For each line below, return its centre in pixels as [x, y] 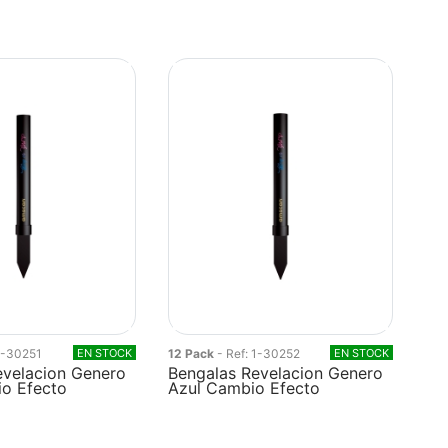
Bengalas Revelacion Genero [276, 373]
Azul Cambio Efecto [244, 388]
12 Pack [193, 353]
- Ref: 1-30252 [259, 353]
